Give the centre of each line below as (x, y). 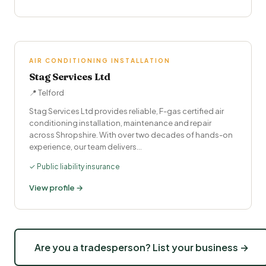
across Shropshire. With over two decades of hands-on (131, 135)
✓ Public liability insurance (75, 167)
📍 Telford (47, 93)
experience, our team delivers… (85, 147)
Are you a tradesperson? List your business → (142, 247)
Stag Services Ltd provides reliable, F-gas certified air (126, 111)
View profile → (56, 188)
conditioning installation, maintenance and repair (120, 123)
